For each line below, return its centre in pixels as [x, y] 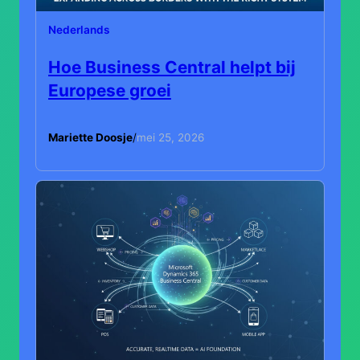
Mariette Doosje [90, 138]
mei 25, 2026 [170, 138]
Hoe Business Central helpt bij [172, 67]
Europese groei [110, 90]
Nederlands [79, 29]
